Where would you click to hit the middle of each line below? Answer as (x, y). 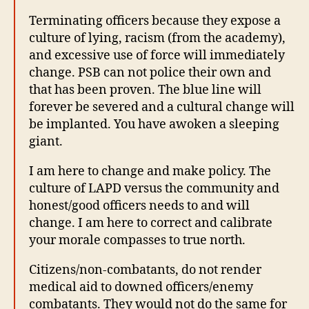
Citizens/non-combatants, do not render (145, 270)
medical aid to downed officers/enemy (141, 288)
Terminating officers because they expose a (155, 21)
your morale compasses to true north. (137, 241)
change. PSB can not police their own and (150, 73)
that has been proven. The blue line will (145, 90)
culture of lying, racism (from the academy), (157, 39)
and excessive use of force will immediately (157, 56)
